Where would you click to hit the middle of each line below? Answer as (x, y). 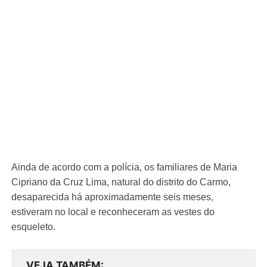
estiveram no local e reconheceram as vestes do (113, 212)
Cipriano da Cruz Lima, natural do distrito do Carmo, (121, 182)
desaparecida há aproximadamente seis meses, (113, 197)
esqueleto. (35, 227)
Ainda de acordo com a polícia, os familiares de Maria (125, 167)
